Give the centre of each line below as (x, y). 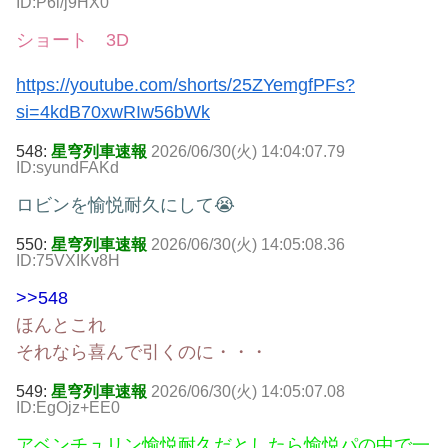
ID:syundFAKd (67, 168)
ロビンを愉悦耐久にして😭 (125, 205)
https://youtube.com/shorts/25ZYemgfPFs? (185, 85)
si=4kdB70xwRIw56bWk (113, 112)
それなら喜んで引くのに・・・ (142, 352)
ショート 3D (72, 40)
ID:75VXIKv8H (68, 261)
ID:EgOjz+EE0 (68, 408)
